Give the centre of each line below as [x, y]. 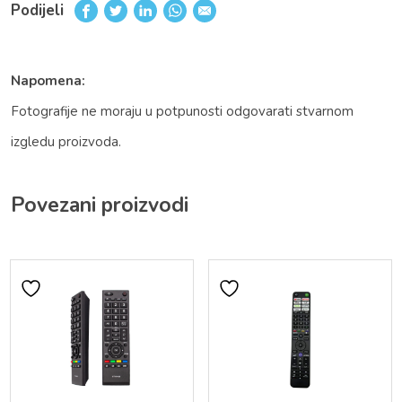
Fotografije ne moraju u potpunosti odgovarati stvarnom [182, 112]
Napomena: [48, 81]
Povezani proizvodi [100, 205]
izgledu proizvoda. [66, 142]
